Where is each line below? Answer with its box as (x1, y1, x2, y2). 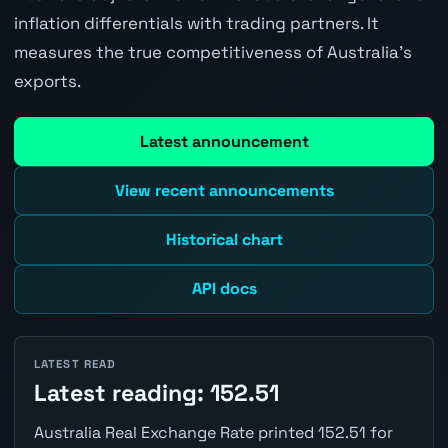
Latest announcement (139, 130, 309, 152)
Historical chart (165, 229, 283, 250)
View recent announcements (114, 179, 334, 201)
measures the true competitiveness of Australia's (13, 40, 412, 63)
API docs (191, 278, 257, 300)
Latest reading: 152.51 (33, 378, 279, 409)
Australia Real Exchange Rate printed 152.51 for (33, 422, 393, 444)
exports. (13, 69, 81, 92)
